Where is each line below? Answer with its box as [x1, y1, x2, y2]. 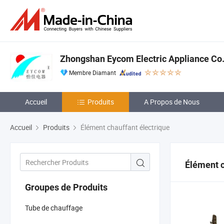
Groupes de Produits [25, 181, 107, 192]
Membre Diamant [69, 68, 116, 76]
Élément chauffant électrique [79, 122, 169, 132]
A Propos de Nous [144, 97, 199, 106]
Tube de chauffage [25, 202, 82, 212]
